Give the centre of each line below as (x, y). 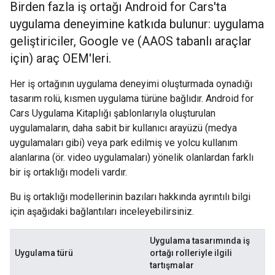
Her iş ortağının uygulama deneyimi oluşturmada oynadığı (131, 84)
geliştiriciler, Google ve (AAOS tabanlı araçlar (131, 41)
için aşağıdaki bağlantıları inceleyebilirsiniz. (102, 211)
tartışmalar (172, 265)
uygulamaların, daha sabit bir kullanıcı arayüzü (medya (123, 128)
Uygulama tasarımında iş (200, 241)
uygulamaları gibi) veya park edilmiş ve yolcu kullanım (124, 143)
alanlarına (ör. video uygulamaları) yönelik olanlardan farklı (132, 157)
